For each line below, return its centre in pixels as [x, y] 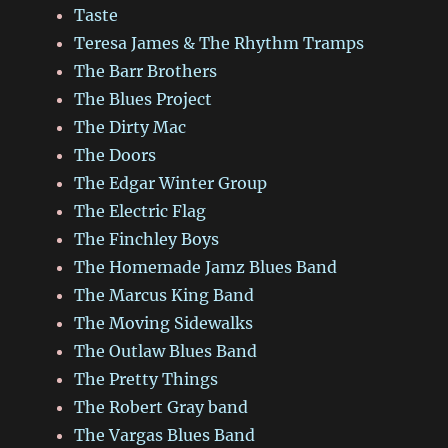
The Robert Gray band [161, 407]
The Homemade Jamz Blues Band [206, 267]
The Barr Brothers [146, 71]
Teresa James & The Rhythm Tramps [219, 43]
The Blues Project [143, 99]
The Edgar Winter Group [171, 183]
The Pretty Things [146, 379]
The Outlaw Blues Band [166, 351]
